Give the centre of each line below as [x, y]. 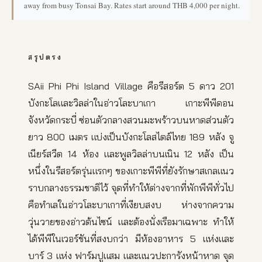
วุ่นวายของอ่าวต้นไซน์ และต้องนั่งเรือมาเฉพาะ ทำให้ [131, 222]
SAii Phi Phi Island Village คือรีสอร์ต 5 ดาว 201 [131, 86]
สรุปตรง [45, 57]
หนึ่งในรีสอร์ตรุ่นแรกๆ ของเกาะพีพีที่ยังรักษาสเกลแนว [131, 171]
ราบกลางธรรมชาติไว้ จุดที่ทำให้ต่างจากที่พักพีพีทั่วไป [131, 188]
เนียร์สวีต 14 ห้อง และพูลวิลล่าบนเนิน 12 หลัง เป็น [131, 154]
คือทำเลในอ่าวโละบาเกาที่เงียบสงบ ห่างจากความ [131, 205]
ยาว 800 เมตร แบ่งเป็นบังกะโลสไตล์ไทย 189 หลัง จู [131, 137]
